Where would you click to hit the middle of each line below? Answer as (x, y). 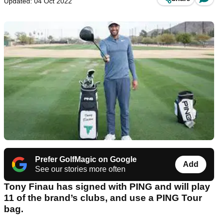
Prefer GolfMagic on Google (86, 159)
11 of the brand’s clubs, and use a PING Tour (103, 198)
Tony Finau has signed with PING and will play (107, 186)
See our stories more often (80, 169)
